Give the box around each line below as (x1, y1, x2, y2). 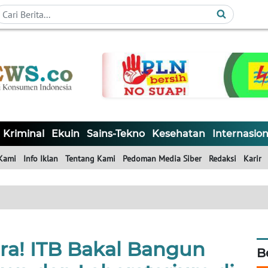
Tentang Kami (65, 153, 115, 165)
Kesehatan (152, 128, 205, 140)
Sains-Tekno (87, 128, 145, 140)
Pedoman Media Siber (123, 153, 202, 165)
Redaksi (209, 153, 236, 165)
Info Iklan (23, 153, 58, 165)
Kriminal (3, 128, 44, 140)
